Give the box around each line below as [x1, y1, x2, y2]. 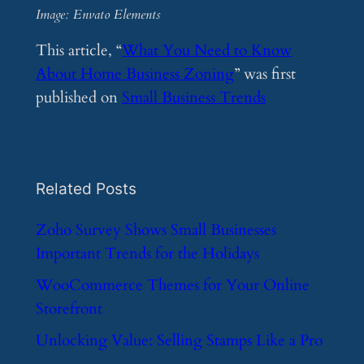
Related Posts [35, 178, 136, 198]
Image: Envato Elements [35, 6, 160, 24]
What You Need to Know [121, 40, 292, 62]
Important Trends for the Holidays [35, 243, 259, 265]
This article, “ [35, 40, 122, 62]
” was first [233, 63, 296, 85]
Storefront [35, 298, 102, 320]
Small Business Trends [121, 87, 266, 109]
